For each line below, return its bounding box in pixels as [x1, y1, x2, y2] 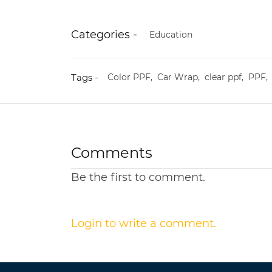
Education [149, 29, 192, 41]
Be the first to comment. [71, 170, 205, 184]
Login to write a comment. [71, 216, 216, 230]
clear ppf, [205, 72, 248, 83]
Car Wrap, [157, 72, 205, 83]
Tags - [71, 72, 98, 84]
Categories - [71, 28, 137, 42]
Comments [71, 144, 152, 162]
